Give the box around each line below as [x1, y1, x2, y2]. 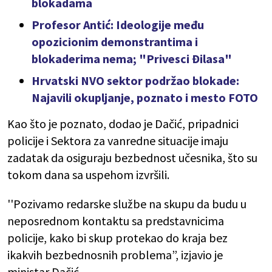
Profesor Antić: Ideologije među [32, 17, 204, 33]
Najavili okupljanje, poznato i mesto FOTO [32, 90, 258, 106]
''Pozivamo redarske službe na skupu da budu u [7, 196, 246, 212]
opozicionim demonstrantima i [32, 34, 198, 50]
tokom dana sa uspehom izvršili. [7, 167, 169, 183]
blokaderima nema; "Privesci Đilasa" [32, 51, 232, 67]
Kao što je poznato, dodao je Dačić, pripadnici [7, 116, 239, 132]
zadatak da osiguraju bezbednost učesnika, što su [7, 150, 257, 166]
